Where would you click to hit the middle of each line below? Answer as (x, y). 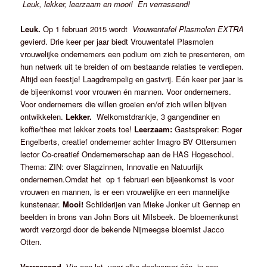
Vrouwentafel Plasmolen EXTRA (188, 29)
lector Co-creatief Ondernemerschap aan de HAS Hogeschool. (128, 154)
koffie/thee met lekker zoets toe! (77, 129)
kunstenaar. (42, 204)
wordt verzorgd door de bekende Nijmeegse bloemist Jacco (122, 229)
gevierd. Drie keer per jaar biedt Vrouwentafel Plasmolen (117, 41)
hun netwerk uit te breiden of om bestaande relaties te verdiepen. (132, 66)
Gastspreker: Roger (209, 129)
